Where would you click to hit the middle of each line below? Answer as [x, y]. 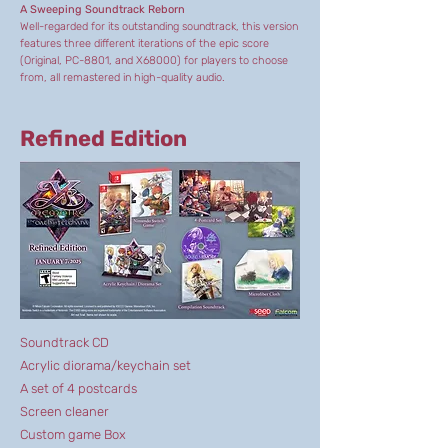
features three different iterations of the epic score [144, 43]
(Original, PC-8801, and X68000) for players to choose [154, 60]
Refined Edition [103, 138]
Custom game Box [73, 434]
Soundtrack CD [64, 342]
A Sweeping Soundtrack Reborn [102, 9]
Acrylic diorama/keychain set [105, 365]
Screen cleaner [64, 411]
